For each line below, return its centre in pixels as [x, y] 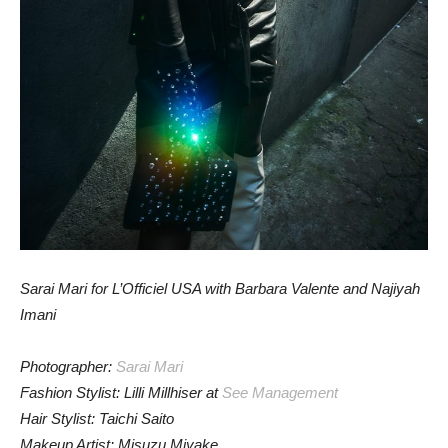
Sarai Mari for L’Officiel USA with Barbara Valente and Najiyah [220, 288]
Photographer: [68, 366]
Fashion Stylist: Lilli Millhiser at [121, 392]
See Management [280, 392]
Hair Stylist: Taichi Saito [97, 418]
